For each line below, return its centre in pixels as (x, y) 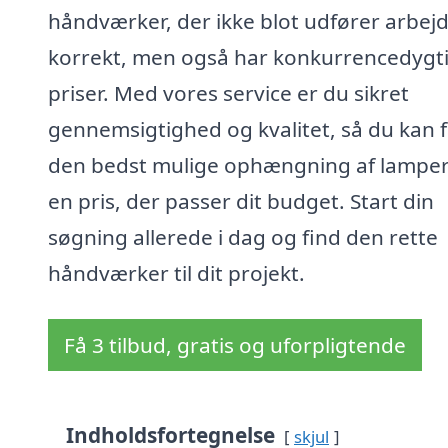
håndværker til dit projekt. (176, 273)
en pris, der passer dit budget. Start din (241, 201)
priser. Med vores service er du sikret (228, 93)
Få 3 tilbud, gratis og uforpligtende (235, 345)
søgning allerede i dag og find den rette (243, 237)
